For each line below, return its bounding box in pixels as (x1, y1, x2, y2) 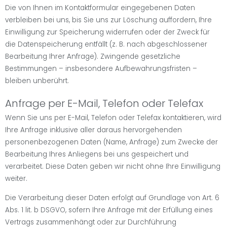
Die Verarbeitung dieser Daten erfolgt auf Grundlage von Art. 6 (5, 193, 219, 203)
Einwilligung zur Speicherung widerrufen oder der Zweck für (5, 27, 210, 37)
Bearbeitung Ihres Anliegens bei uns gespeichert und (5, 149, 188, 159)
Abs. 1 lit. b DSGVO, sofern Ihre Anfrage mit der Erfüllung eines (5, 205, 213, 215)
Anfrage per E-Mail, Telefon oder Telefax (5, 96, 203, 110)
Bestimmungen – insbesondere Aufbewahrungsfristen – (5, 63, 197, 73)
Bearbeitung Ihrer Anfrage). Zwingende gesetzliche (5, 51, 180, 61)
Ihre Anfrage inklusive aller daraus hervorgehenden (5, 125, 182, 135)
